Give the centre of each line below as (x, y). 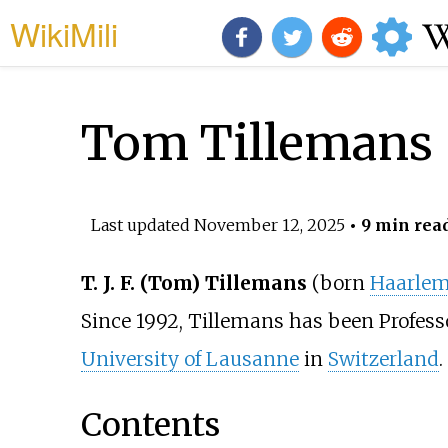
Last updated (142, 224)
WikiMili (64, 33)
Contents (150, 424)
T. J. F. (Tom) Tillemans (193, 283)
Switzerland (383, 359)
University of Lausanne (189, 359)
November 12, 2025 (269, 224)
